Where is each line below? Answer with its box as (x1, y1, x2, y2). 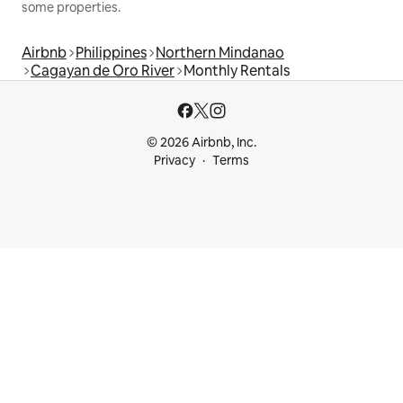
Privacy (154, 152, 195, 169)
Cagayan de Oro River (31, 61, 175, 81)
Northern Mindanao (156, 43, 284, 63)
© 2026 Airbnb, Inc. (147, 134, 256, 151)
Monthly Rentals (184, 61, 290, 81)
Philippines (76, 43, 147, 63)
